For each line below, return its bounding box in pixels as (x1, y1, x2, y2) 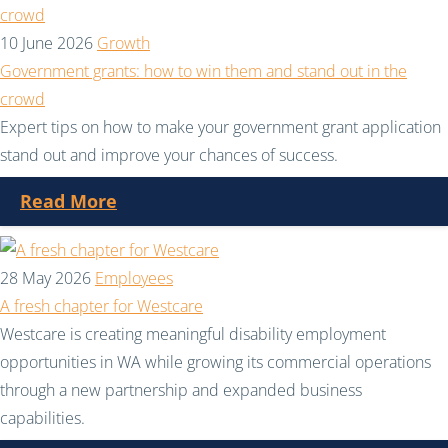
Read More (20, 189, 117, 213)
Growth (97, 32, 150, 54)
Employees (95, 266, 173, 289)
